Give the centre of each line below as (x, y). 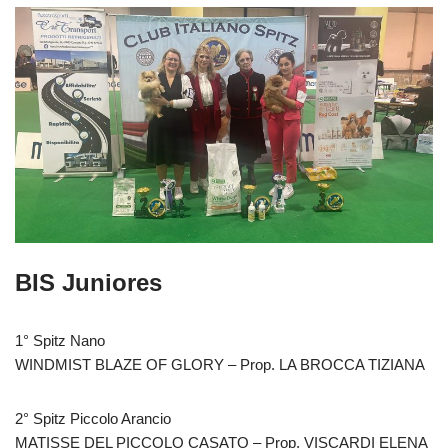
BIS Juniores (88, 283)
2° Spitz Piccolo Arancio (93, 419)
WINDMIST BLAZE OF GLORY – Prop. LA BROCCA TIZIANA (220, 365)
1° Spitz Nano (60, 341)
